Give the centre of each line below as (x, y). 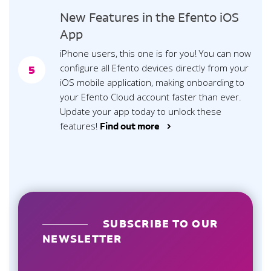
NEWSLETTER (82, 239)
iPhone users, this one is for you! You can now (155, 54)
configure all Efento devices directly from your (154, 68)
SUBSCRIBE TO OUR (161, 224)
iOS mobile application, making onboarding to (152, 83)
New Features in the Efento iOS (149, 18)
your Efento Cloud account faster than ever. (151, 97)
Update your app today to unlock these (141, 112)
